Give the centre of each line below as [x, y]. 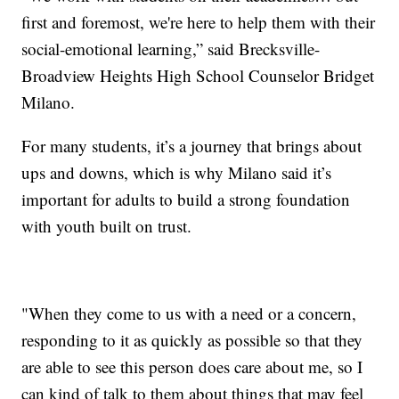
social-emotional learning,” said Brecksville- [171, 48]
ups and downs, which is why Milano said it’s [177, 172]
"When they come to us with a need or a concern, [189, 313]
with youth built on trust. [107, 225]
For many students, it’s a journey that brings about [192, 145]
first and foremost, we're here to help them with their [199, 21]
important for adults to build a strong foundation [186, 199]
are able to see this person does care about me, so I [192, 366]
